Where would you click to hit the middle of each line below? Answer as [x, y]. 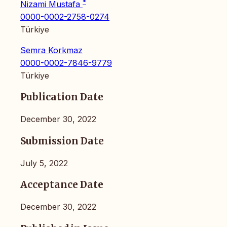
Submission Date [62, 141]
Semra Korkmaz [51, 50]
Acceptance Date [62, 185]
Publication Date [62, 97]
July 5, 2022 [44, 163]
